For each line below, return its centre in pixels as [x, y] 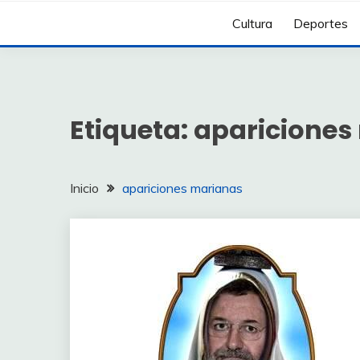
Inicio [84, 188]
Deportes [321, 24]
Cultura [253, 24]
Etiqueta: [132, 129]
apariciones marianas [182, 188]
